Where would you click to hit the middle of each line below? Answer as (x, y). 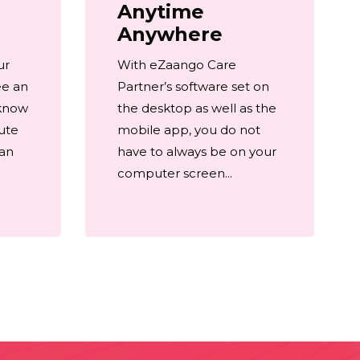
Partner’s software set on (193, 87)
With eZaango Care (177, 65)
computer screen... (175, 174)
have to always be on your (197, 152)
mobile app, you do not (189, 130)
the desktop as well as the (197, 108)
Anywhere (170, 35)
